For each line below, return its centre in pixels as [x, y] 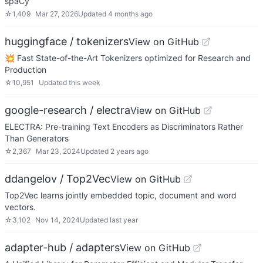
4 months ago [130, 14]
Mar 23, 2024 [58, 151]
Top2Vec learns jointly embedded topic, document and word [121, 195]
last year [124, 220]
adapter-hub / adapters [62, 247]
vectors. [20, 207]
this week [85, 82]
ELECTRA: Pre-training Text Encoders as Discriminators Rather [124, 127]
